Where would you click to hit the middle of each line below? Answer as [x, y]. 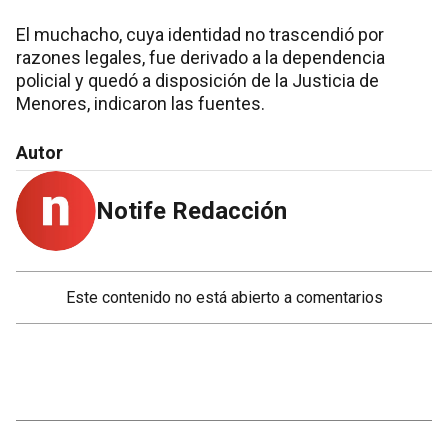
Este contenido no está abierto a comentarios [224, 297]
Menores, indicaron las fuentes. [140, 103]
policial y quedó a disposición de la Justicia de [197, 80]
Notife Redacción [191, 211]
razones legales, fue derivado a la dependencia [200, 57]
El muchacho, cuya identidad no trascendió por [200, 34]
